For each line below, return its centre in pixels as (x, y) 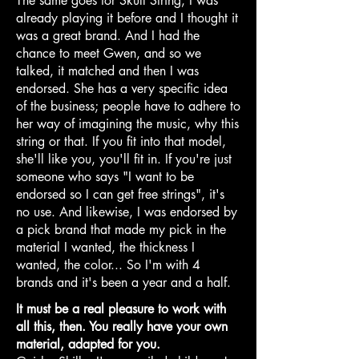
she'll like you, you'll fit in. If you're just (124, 159)
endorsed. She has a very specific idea (122, 88)
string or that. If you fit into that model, (121, 141)
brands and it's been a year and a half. (123, 282)
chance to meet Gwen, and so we (109, 53)
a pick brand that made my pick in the (121, 229)
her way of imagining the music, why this (127, 123)
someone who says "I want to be (105, 176)
